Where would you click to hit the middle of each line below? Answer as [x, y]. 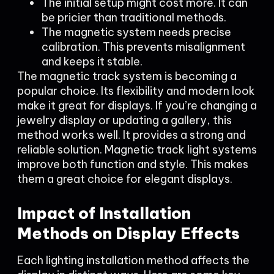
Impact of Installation [104, 213]
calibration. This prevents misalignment [143, 47]
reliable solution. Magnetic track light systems [137, 150]
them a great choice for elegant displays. [125, 179]
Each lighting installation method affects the [133, 260]
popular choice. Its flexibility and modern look [136, 91]
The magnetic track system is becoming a [127, 76]
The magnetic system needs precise [136, 32]
